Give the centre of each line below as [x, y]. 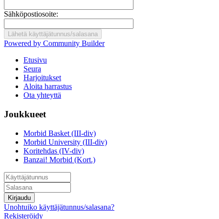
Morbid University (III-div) [65, 142]
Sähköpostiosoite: [31, 14]
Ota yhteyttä [42, 95]
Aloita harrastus [48, 87]
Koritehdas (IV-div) [54, 151]
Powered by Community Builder [54, 44]
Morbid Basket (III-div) [60, 133]
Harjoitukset [42, 78]
